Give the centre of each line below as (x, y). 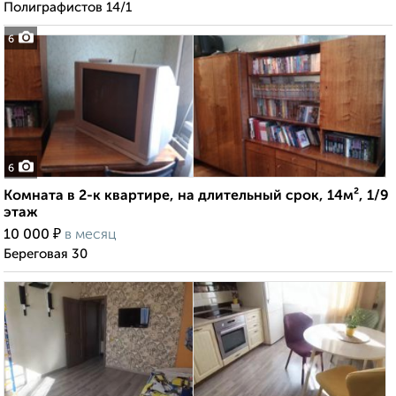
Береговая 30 (46, 255)
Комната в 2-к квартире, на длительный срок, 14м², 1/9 (196, 197)
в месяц (91, 236)
